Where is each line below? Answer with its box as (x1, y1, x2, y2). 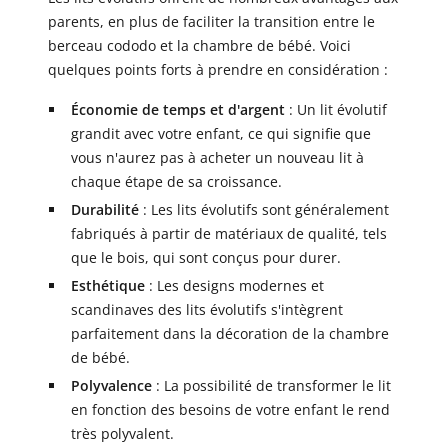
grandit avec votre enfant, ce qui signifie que (70, 124, 371, 144)
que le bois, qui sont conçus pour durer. (70, 248, 341, 268)
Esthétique (70, 276, 145, 296)
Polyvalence (70, 376, 152, 396)
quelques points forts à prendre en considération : (48, 60, 388, 80)
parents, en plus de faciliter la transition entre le (48, 12, 375, 32)
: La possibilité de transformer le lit (151, 376, 391, 396)
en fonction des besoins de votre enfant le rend (70, 400, 390, 420)
